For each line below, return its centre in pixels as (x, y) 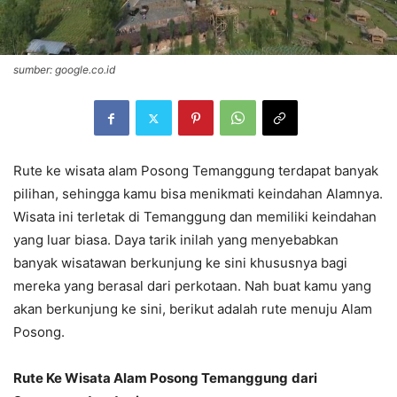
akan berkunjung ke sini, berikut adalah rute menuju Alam (193, 309)
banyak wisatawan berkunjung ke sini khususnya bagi (180, 263)
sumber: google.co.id (64, 70)
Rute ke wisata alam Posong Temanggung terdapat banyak (196, 171)
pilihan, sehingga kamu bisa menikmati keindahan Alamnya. (198, 194)
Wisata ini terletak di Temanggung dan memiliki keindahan (195, 217)
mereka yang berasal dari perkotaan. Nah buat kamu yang (192, 286)
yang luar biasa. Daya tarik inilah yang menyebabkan (176, 240)
